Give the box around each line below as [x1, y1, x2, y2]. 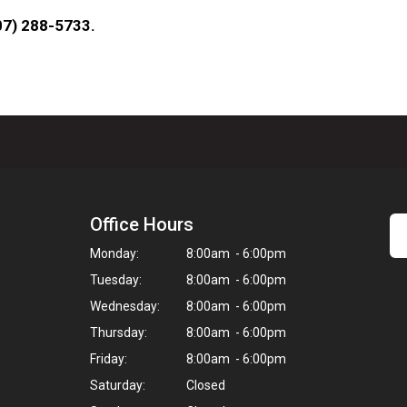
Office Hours [90, 213, 194, 235]
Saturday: [90, 377, 145, 392]
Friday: [90, 351, 127, 366]
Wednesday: [90, 298, 160, 313]
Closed [184, 377, 225, 392]
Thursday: [90, 324, 147, 340]
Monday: [90, 245, 139, 261]
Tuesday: [90, 272, 142, 287]
